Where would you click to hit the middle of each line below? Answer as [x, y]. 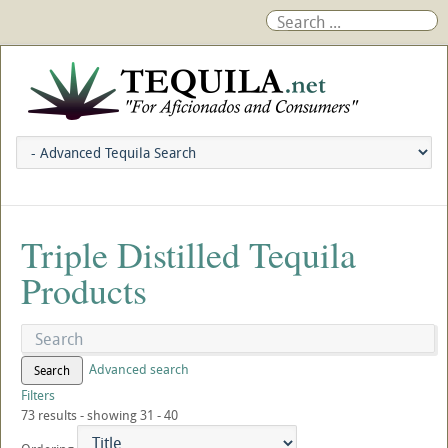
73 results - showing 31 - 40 [99, 415]
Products [84, 290]
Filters [38, 395]
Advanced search [139, 368]
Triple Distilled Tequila [188, 254]
